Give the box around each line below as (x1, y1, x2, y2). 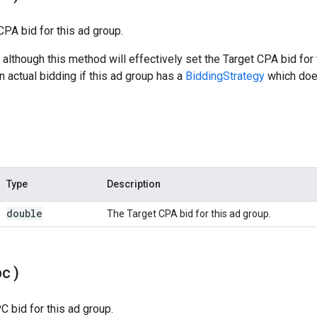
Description (107, 178, 161, 190)
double (6, 206, 42, 220)
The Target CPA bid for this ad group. (107, 207, 271, 219)
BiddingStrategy (185, 69, 265, 83)
